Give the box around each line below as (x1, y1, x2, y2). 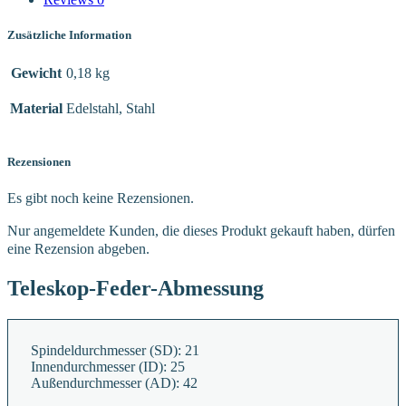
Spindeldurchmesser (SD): (31, 343, 181, 359)
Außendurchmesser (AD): (31, 375, 179, 391)
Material (10, 100, 63, 116)
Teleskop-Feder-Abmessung (7, 276, 264, 301)
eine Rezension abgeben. (7, 241, 150, 257)
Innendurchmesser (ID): (31, 359, 167, 375)
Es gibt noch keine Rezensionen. (7, 190, 194, 207)
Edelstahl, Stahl (66, 100, 155, 116)
